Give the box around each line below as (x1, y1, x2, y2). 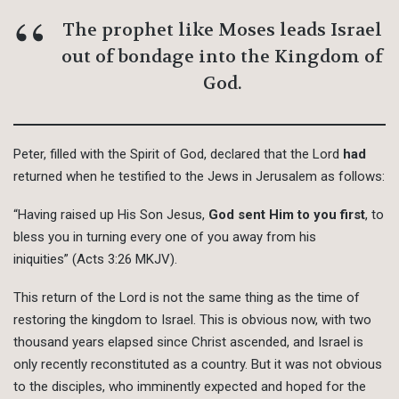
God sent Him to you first (208, 207, 365, 224)
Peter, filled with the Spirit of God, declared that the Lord (13, 146, 343, 163)
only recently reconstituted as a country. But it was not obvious (13, 356, 382, 373)
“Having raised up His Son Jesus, (13, 207, 208, 224)
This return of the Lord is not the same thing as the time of (13, 289, 360, 306)
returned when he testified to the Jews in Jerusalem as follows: (13, 168, 385, 185)
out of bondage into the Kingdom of (61, 45, 383, 69)
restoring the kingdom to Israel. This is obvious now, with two (13, 312, 371, 329)
